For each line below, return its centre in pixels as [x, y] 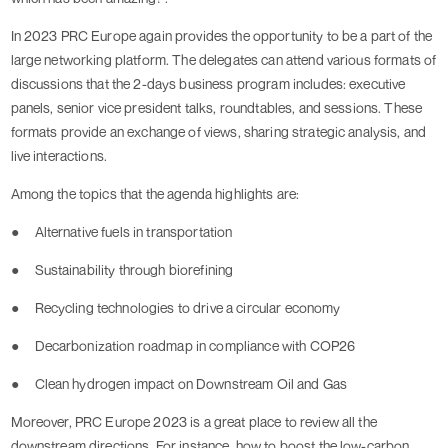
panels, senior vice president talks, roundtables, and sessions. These [216, 108]
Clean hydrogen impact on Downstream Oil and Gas [191, 384]
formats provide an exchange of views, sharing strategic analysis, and [218, 132]
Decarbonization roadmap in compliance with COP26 [195, 346]
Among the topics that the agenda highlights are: [155, 194]
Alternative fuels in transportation [133, 232]
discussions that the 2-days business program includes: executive [208, 84]
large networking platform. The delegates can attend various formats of [223, 60]
